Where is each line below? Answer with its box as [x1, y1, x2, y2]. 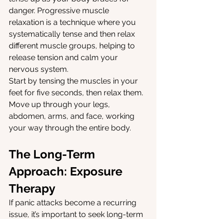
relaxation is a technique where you [9, 18, 138, 27]
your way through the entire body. [9, 123, 131, 133]
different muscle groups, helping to [9, 41, 137, 51]
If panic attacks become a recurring [9, 198, 138, 208]
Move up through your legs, [9, 100, 112, 109]
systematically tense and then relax [9, 29, 137, 39]
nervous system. [9, 65, 68, 74]
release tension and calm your [9, 53, 120, 63]
